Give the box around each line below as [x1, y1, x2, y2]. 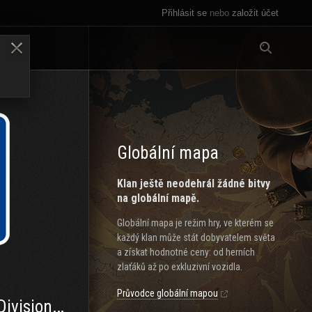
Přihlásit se [162, 8, 207, 18]
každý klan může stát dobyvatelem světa [117, 232, 275, 243]
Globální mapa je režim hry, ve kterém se [117, 217, 274, 228]
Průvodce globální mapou [117, 288, 218, 299]
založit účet [232, 8, 279, 18]
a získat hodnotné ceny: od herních [117, 247, 255, 258]
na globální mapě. [117, 192, 199, 205]
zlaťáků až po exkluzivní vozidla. [117, 261, 242, 272]
